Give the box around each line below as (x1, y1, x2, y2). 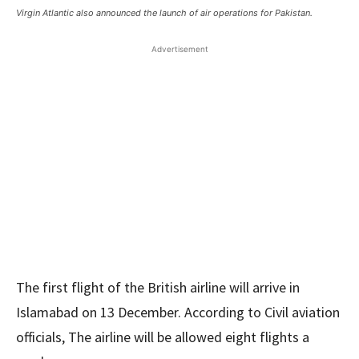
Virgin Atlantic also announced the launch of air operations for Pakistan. (16, 7, 313, 18)
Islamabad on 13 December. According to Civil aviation (16, 303, 340, 321)
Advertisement (151, 44, 208, 54)
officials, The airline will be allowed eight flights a (16, 328, 309, 346)
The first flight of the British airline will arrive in (16, 278, 300, 296)
